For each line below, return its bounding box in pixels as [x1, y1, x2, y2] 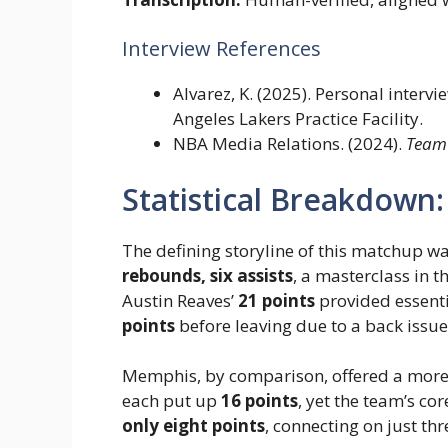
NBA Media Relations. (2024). [173, 132, 406, 156]
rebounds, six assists [122, 263, 293, 287]
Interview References [122, 35, 321, 63]
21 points [238, 288, 315, 312]
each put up [122, 389, 221, 413]
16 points [221, 389, 298, 413]
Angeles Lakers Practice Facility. [173, 107, 423, 131]
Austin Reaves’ [122, 288, 238, 312]
